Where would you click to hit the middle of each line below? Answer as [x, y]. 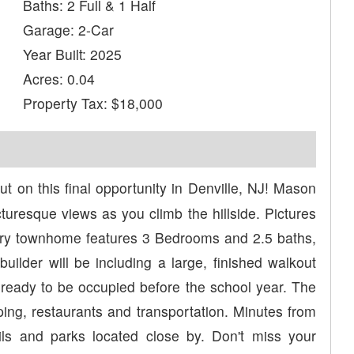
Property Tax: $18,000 [93, 104]
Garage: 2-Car [69, 30]
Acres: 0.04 [59, 79]
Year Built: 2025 [73, 55]
